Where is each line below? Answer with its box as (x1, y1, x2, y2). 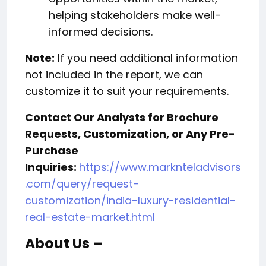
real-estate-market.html (25, 210, 155, 225)
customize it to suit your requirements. (25, 84, 229, 99)
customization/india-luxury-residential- (25, 193, 236, 208)
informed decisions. (49, 24, 153, 40)
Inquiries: (25, 160, 79, 175)
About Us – (25, 233, 103, 254)
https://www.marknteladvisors (79, 160, 241, 175)
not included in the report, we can (25, 67, 203, 83)
